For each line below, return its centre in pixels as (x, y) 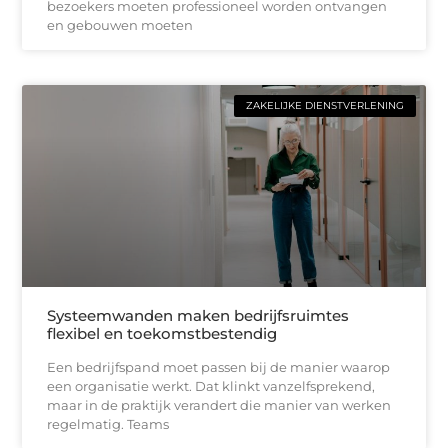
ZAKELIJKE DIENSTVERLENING (324, 105)
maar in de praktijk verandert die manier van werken (219, 404)
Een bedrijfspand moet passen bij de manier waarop (219, 366)
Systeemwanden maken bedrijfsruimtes (198, 315)
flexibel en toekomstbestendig (162, 333)
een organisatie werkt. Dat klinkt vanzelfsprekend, (211, 385)
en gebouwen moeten (120, 24)
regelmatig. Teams (108, 423)
